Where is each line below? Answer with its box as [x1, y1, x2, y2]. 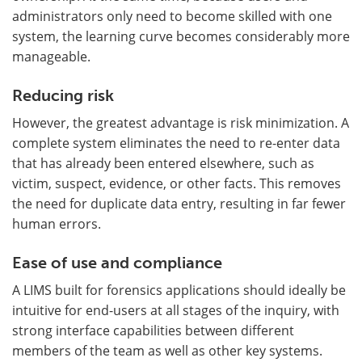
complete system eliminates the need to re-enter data [12, 133, 340, 151]
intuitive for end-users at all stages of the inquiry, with [12, 301, 339, 318]
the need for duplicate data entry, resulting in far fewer [12, 194, 346, 212]
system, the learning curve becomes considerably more [12, 27, 350, 44]
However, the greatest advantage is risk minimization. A [12, 113, 349, 131]
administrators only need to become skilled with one [12, 6, 332, 24]
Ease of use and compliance [12, 252, 222, 272]
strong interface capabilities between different [12, 321, 294, 339]
